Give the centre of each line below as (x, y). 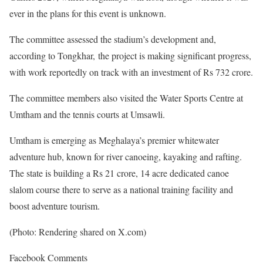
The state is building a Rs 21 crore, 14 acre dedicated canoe (119, 173)
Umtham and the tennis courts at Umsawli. (87, 114)
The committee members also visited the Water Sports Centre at (126, 97)
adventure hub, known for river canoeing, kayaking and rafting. (126, 156)
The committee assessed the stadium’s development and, (113, 39)
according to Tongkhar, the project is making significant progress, (130, 55)
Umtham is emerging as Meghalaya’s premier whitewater (114, 140)
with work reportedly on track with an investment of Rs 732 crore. (131, 72)
